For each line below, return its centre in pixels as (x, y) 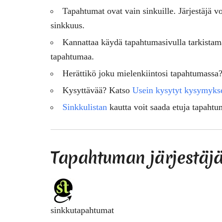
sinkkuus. (68, 25)
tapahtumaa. (72, 56)
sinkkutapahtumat (82, 210)
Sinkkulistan (85, 107)
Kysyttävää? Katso (97, 90)
